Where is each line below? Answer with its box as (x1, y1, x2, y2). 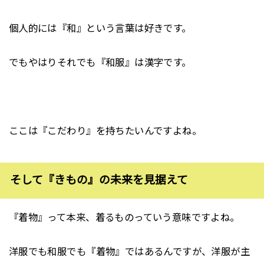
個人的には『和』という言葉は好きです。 (8, 23, 192, 34)
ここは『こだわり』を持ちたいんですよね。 (8, 125, 202, 136)
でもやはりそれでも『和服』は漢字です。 (8, 57, 192, 68)
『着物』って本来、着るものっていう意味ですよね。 (8, 212, 240, 223)
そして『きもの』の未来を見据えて (9, 174, 188, 187)
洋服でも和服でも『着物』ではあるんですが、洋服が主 (8, 246, 250, 258)
